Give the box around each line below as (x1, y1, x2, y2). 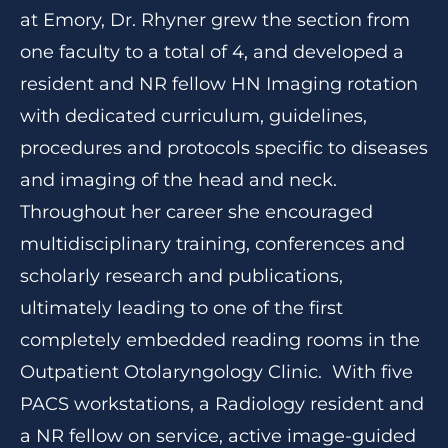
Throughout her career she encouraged (20, 201, 373, 223)
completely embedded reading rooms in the (20, 329, 420, 351)
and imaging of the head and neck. (20, 169, 337, 191)
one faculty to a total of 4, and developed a (20, 41, 404, 63)
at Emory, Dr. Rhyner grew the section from (20, 9, 410, 31)
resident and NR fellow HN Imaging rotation (20, 73, 418, 95)
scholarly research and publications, (20, 265, 343, 287)
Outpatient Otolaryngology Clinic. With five (20, 361, 413, 383)
